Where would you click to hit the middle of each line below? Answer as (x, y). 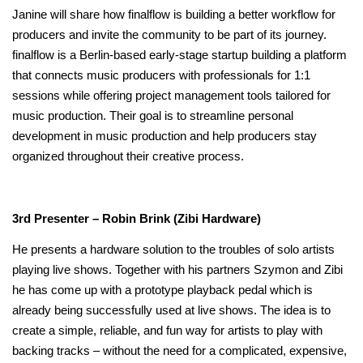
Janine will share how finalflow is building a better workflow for (174, 15)
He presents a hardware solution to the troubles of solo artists (173, 249)
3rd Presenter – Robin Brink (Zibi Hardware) (137, 218)
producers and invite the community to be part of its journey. (169, 35)
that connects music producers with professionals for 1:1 (161, 76)
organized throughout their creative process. (128, 157)
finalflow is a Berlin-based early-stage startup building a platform (179, 56)
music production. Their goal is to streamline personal (153, 116)
